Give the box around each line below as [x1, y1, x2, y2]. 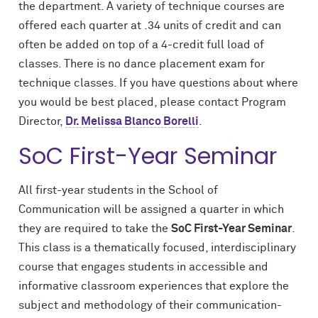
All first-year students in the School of [18, 185, 218, 196]
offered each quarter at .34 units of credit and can [18, 20, 281, 31]
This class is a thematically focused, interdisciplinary [18, 242, 296, 253]
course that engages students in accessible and [18, 261, 268, 273]
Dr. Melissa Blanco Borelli [65, 116, 199, 127]
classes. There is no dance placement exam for [18, 58, 265, 70]
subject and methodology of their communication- [18, 300, 282, 311]
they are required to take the [18, 223, 171, 234]
